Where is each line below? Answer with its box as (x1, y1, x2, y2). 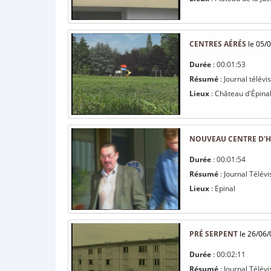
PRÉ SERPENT (189, 229, 238, 239)
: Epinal (209, 183, 235, 194)
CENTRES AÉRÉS (189, 39, 246, 49)
